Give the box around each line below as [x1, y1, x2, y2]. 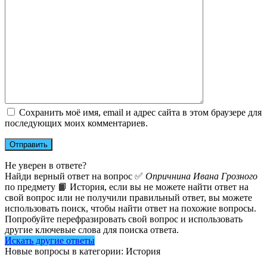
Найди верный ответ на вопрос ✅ [5, 171, 145, 182]
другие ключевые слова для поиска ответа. [5, 225, 179, 235]
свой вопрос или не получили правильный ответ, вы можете [5, 193, 252, 203]
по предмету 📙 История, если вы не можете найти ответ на [5, 182, 249, 193]
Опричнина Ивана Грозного [145, 171, 257, 182]
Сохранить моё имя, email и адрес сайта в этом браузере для [19, 107, 262, 118]
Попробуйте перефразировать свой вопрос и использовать [5, 214, 243, 225]
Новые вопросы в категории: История [5, 246, 160, 257]
